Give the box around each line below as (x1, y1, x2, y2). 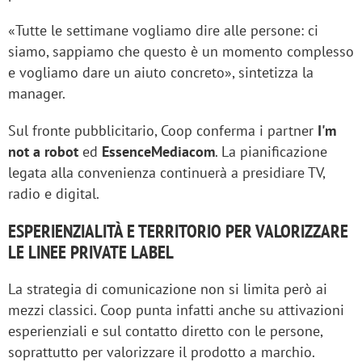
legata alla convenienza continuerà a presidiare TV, (8, 163, 325, 183)
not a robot (8, 142, 82, 162)
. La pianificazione (215, 142, 327, 162)
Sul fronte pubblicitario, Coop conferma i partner (8, 121, 318, 141)
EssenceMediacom (102, 142, 215, 162)
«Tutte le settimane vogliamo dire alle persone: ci (8, 21, 318, 40)
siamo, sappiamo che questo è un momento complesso (8, 42, 354, 61)
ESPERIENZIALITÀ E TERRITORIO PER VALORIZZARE (8, 219, 348, 243)
